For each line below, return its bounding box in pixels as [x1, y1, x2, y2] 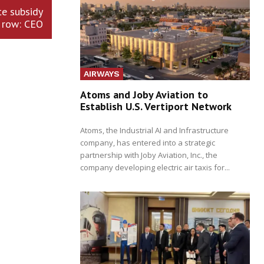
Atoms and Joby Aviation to [80, 87, 208, 101]
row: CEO [1, 17, 43, 31]
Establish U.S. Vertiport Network [80, 99, 232, 113]
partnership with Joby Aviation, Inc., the [80, 149, 217, 160]
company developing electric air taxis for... [80, 161, 230, 173]
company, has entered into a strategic [80, 137, 215, 148]
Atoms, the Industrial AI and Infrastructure [80, 124, 229, 136]
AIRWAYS [84, 68, 120, 78]
